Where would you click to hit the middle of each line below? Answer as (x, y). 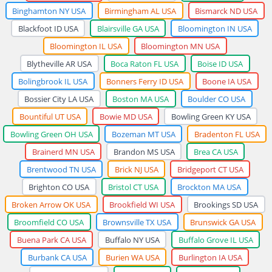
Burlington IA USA (210, 257)
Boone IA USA (227, 81)
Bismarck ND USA (226, 11)
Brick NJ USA (136, 169)
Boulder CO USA (216, 99)
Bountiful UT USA (50, 116)
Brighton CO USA (59, 187)
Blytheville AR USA (59, 63)
